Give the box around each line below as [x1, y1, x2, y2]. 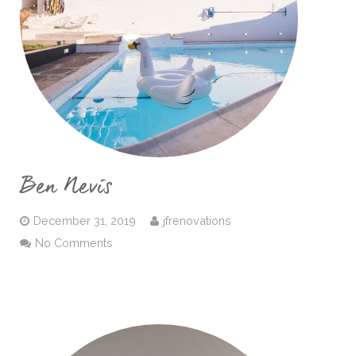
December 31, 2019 [33, 214, 136, 227]
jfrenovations [163, 214, 231, 227]
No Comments [35, 236, 113, 250]
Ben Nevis [20, 176, 112, 198]
